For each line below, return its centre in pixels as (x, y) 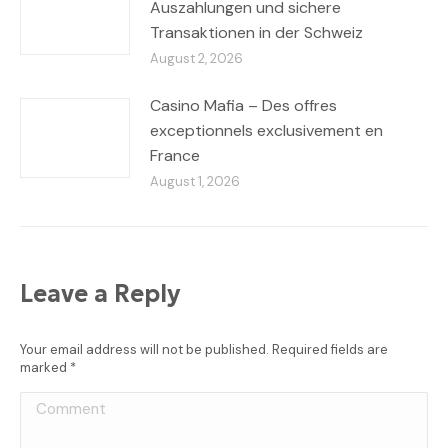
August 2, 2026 (196, 58)
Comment (56, 404)
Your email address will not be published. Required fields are (204, 349)
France (175, 155)
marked (45, 367)
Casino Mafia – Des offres (243, 105)
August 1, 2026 (195, 181)
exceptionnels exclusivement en (266, 130)
